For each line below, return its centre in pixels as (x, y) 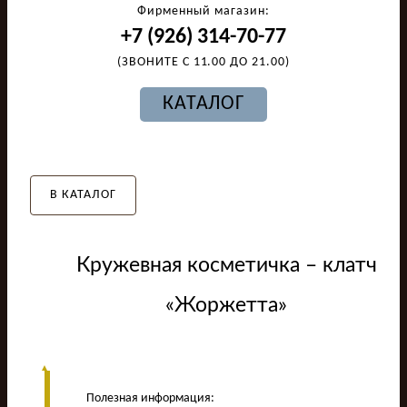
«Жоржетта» (226, 305)
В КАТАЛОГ (83, 195)
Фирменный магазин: (203, 11)
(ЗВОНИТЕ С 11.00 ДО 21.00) (203, 62)
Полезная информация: (150, 398)
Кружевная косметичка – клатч (226, 265)
